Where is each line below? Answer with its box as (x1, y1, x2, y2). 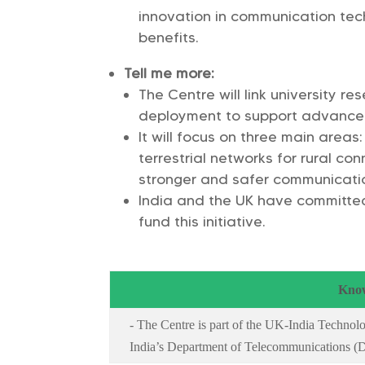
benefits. (139, 29, 200, 47)
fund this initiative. (139, 213, 266, 231)
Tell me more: (124, 64, 215, 83)
